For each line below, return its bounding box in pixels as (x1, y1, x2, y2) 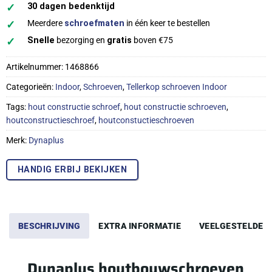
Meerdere (27, 18, 65, 29)
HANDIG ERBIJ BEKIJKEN (18, 164, 127, 174)
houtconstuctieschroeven (98, 115, 194, 126)
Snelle (27, 35, 55, 46)
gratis (107, 35, 132, 46)
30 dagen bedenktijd (27, 1, 115, 12)
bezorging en (55, 35, 107, 46)
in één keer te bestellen (124, 18, 211, 29)
